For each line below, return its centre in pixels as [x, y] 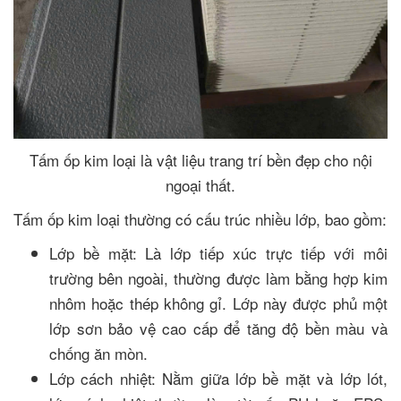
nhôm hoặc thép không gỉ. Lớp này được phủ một [218, 303]
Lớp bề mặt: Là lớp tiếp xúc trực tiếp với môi [218, 252]
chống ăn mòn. [98, 353]
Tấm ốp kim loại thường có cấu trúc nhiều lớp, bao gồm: [200, 218]
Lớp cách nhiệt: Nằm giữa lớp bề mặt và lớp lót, [218, 378]
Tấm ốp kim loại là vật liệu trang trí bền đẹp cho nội [200, 159]
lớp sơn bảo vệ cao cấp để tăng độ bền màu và [218, 328]
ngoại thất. [200, 184]
